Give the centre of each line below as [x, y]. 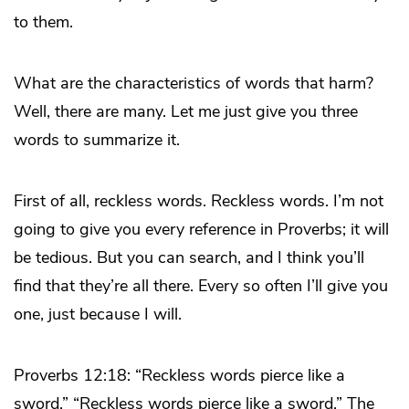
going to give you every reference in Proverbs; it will [201, 229]
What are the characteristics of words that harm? [194, 83]
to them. [43, 21]
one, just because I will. [98, 314]
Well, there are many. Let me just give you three [186, 111]
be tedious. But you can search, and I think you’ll [189, 257]
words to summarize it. [97, 139]
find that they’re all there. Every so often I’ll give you [201, 285]
